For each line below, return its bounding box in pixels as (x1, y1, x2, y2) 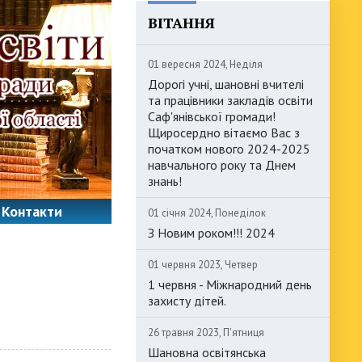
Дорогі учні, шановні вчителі (148, 76, 304, 92)
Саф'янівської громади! (148, 108, 276, 124)
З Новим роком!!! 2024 (148, 225, 275, 241)
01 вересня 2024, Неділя (148, 57, 263, 71)
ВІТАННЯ (148, 13, 215, 32)
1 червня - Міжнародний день (148, 276, 312, 293)
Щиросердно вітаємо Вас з (148, 124, 300, 141)
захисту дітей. (148, 293, 226, 309)
